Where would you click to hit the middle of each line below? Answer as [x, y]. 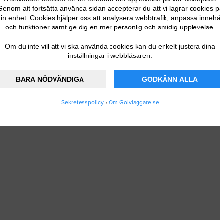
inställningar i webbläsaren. [110, 55]
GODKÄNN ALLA [170, 79]
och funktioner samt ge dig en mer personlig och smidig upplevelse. [110, 27]
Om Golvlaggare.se [134, 102]
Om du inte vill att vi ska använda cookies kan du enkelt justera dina [110, 46]
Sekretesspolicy [82, 102]
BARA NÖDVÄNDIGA [50, 79]
